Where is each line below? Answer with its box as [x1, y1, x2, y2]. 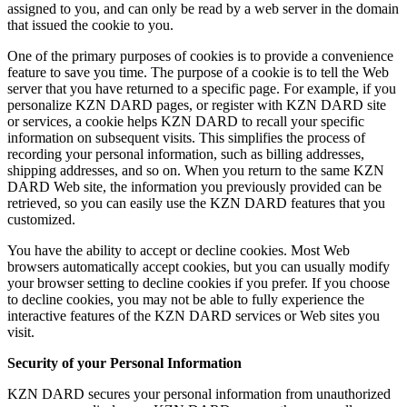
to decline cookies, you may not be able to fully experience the [7, 291, 364, 307]
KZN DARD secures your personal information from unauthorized [7, 385, 391, 402]
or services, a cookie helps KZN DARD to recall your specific [7, 113, 364, 129]
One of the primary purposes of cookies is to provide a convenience [7, 47, 393, 64]
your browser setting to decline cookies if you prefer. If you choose [7, 274, 390, 291]
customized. [7, 211, 75, 227]
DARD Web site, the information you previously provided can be [7, 178, 382, 194]
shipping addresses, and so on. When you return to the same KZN [7, 162, 384, 178]
